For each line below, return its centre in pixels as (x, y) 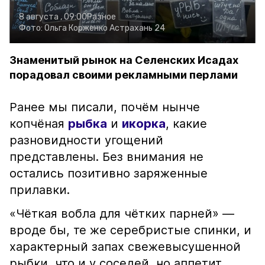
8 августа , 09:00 (53, 17)
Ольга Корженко (76, 28)
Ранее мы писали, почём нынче (105, 107)
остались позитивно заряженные (109, 173)
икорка (144, 124)
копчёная (39, 124)
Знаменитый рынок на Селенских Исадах (124, 60)
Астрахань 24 (137, 28)
